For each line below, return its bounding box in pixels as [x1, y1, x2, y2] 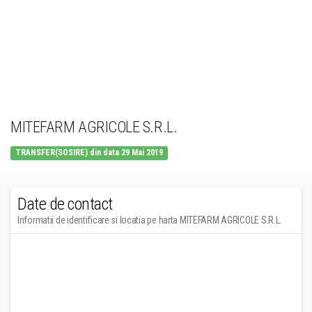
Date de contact [17, 194, 113, 214]
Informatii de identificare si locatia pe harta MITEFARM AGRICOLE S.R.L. [17, 214, 282, 226]
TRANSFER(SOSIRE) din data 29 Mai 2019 [15, 148, 164, 157]
